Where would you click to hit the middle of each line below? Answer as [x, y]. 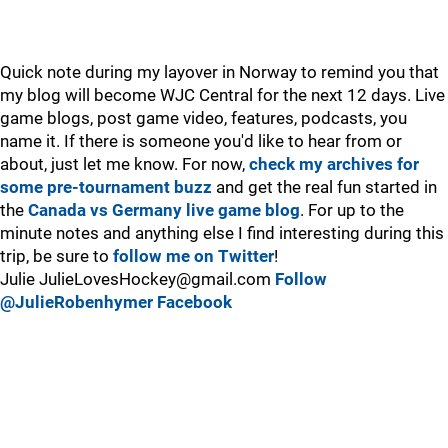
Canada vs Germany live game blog [164, 210]
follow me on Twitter [193, 256]
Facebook [194, 302]
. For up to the [352, 210]
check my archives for [334, 164]
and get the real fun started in [324, 187]
